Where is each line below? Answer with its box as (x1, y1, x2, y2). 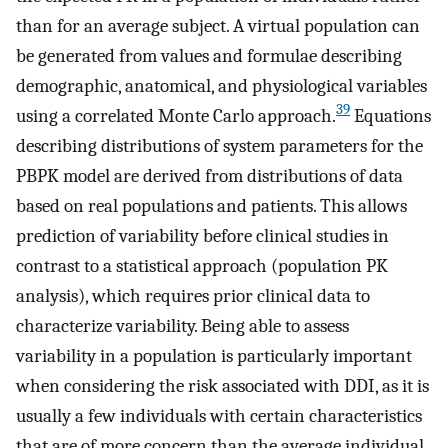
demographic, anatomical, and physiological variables (16, 74, 427, 97)
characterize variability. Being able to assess (16, 314, 349, 337)
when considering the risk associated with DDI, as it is (16, 374, 429, 397)
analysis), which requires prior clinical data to (16, 284, 370, 307)
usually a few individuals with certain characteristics (16, 404, 422, 427)
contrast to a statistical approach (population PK (16, 254, 388, 277)
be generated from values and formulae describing (16, 44, 402, 67)
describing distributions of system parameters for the (16, 134, 423, 157)
